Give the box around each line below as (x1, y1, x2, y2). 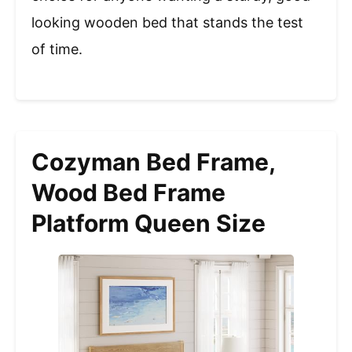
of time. (31, 40, 82, 57)
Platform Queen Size (31, 208, 266, 237)
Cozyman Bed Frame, (31, 147, 275, 176)
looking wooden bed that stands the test (31, 13, 303, 31)
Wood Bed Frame (31, 178, 225, 207)
